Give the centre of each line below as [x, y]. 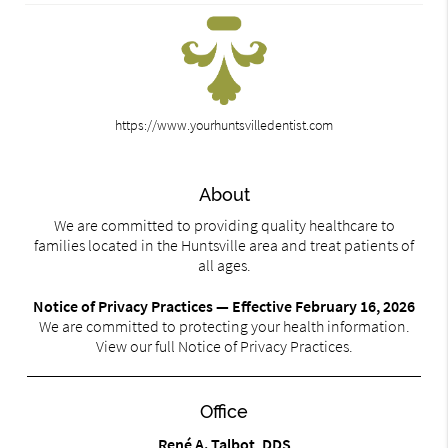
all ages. [224, 265]
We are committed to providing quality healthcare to [224, 225]
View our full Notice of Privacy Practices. [224, 346]
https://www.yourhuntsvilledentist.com [224, 124]
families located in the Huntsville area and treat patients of [224, 245]
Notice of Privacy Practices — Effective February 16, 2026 [224, 306]
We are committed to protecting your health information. [224, 326]
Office [224, 412]
